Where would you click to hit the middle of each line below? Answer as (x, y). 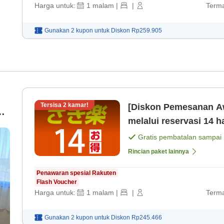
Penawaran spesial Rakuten (76, 173)
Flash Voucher (57, 182)
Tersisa (52, 105)
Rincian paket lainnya (158, 152)
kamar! (77, 105)
